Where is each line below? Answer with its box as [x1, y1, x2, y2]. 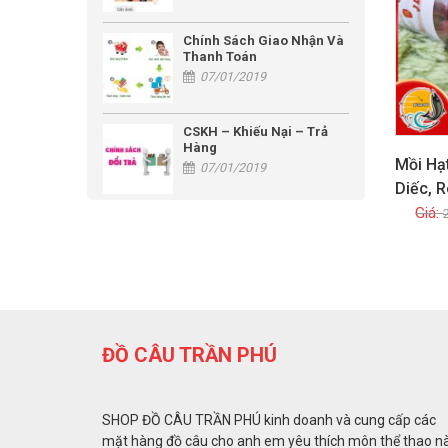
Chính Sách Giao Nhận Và [183, 33, 344, 49]
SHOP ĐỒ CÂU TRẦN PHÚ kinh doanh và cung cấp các [102, 412, 436, 429]
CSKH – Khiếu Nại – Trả [183, 124, 328, 140]
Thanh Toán [183, 49, 257, 65]
